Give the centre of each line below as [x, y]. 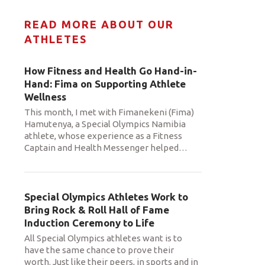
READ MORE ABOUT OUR [99, 24]
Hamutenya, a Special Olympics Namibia [105, 124]
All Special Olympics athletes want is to [103, 238]
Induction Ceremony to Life [89, 223]
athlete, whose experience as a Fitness [103, 136]
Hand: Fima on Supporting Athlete [105, 84]
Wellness [45, 97]
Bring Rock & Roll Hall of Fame [97, 210]
